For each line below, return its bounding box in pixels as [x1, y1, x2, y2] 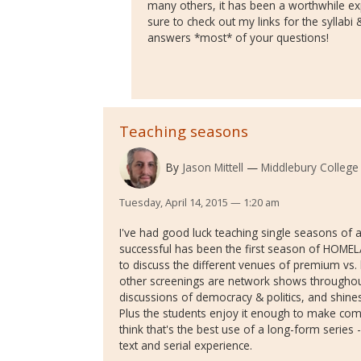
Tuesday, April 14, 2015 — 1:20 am [119, 195, 280, 210]
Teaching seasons [119, 121, 248, 142]
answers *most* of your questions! [147, 30, 329, 46]
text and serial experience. [119, 338, 252, 354]
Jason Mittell [181, 160, 243, 176]
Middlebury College [260, 160, 359, 176]
